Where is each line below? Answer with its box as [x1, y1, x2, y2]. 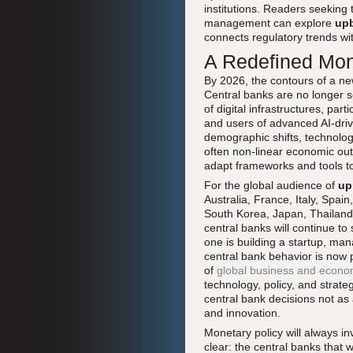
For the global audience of [204, 179, 338, 191]
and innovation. [204, 307, 281, 319]
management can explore [204, 17, 335, 29]
